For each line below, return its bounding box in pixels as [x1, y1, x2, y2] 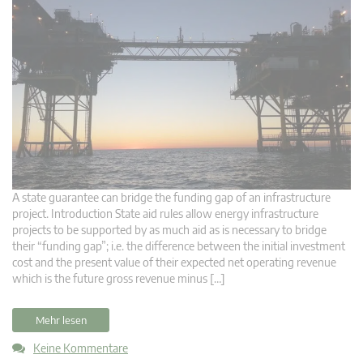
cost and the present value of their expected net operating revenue [12, 254, 336, 269]
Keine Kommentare [33, 340, 128, 355]
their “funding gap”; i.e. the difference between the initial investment [12, 238, 345, 253]
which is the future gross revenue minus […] [12, 271, 225, 285]
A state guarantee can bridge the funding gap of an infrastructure [12, 190, 331, 204]
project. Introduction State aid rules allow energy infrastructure [12, 206, 318, 220]
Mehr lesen [35, 313, 87, 327]
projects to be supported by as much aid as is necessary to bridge [12, 222, 327, 237]
